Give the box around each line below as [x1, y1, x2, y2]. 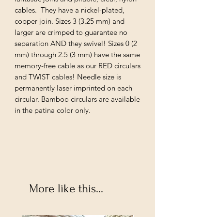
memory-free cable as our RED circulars [15, 61, 140, 70]
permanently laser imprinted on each [15, 83, 132, 93]
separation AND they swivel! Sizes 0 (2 [15, 38, 137, 48]
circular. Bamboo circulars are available [15, 94, 140, 104]
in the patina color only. [15, 105, 91, 115]
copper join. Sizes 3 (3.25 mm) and [15, 16, 124, 26]
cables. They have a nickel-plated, [15, 5, 124, 15]
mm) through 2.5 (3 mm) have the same [15, 49, 140, 59]
